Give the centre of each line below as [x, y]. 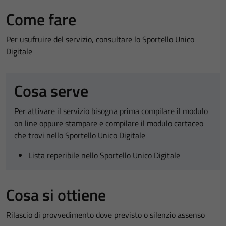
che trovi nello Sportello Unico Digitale [80, 135]
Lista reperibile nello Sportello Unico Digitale [104, 155]
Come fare [41, 19]
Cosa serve [51, 91]
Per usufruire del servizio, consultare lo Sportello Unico [100, 39]
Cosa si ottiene [56, 194]
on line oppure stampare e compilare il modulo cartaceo [109, 123]
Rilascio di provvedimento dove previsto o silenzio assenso [105, 215]
